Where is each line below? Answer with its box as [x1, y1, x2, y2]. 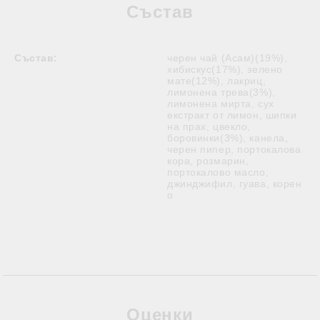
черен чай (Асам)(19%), [167, 52, 288, 64]
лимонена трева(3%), [167, 86, 276, 98]
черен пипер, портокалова [167, 144, 301, 155]
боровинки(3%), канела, [167, 132, 289, 144]
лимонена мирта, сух [167, 98, 274, 109]
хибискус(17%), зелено [167, 64, 283, 75]
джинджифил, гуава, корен [167, 178, 302, 189]
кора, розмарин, [167, 155, 249, 166]
